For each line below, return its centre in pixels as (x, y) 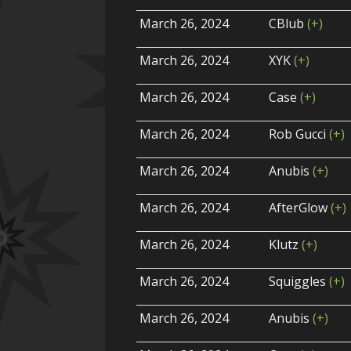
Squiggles (299, 282)
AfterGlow (300, 208)
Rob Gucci (299, 134)
